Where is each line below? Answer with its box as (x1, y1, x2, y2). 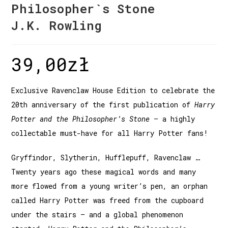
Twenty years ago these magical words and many (11, 166, 196, 177)
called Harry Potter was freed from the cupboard (11, 195, 204, 205)
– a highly (150, 113, 195, 124)
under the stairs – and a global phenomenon (11, 209, 184, 219)
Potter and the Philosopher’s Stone (11, 113, 150, 124)
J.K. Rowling (11, 17, 102, 34)
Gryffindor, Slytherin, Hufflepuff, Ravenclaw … (11, 152, 201, 162)
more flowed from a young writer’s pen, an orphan (11, 181, 208, 191)
